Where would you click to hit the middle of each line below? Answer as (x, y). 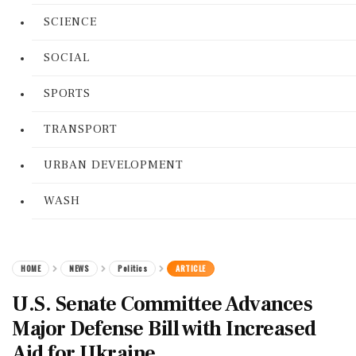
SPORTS (67, 93)
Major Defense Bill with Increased (164, 329)
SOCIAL (67, 58)
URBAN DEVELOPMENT (114, 165)
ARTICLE (191, 268)
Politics (132, 268)
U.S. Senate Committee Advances (162, 304)
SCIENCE (70, 22)
